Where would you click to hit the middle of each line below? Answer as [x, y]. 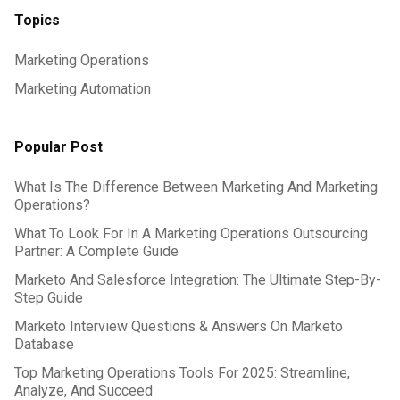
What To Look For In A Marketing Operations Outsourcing [191, 234]
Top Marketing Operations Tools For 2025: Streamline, [182, 373]
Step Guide [49, 298]
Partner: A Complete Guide [96, 252]
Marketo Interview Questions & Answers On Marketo [179, 327]
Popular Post [58, 147]
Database [44, 345]
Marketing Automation [83, 89]
